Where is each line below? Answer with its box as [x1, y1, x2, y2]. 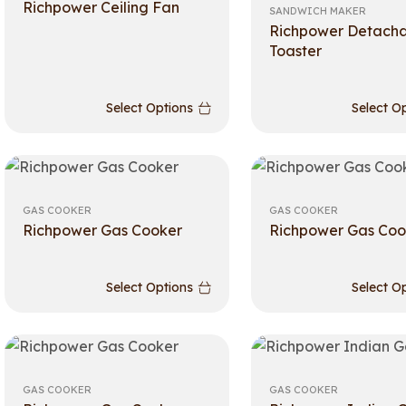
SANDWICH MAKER [268, 5, 366, 17]
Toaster [268, 42, 322, 60]
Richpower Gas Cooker [23, 221, 183, 239]
